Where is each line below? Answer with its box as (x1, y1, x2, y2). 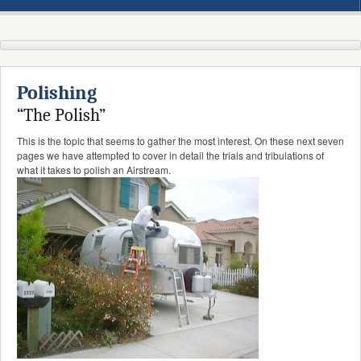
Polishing (17, 81, 97, 105)
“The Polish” (17, 105, 106, 127)
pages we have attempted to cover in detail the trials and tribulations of (17, 148, 324, 163)
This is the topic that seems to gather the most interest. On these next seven (17, 134, 344, 148)
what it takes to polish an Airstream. (17, 163, 171, 177)
